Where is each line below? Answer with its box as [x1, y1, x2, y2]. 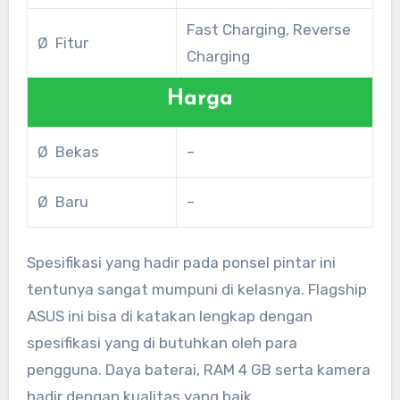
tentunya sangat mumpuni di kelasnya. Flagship [26, 280, 367, 299]
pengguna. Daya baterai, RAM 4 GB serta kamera [26, 361, 371, 379]
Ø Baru [37, 193, 88, 212]
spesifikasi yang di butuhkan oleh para [26, 334, 297, 353]
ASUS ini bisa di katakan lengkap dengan [26, 307, 312, 326]
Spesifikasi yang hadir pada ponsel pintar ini [26, 254, 336, 272]
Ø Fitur [37, 34, 88, 53]
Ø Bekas [37, 143, 99, 162]
